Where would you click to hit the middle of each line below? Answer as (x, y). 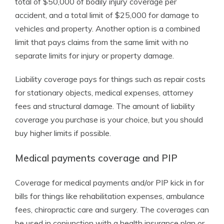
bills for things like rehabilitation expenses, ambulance (110, 196)
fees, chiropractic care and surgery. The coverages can (112, 209)
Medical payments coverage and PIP (96, 158)
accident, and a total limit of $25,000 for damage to (107, 15)
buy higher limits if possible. (63, 133)
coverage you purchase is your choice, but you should (109, 119)
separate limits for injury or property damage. (94, 55)
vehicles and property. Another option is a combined (107, 28)
